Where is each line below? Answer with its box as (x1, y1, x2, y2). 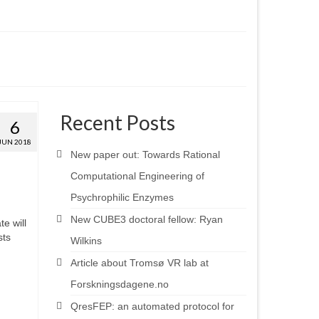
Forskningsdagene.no (70, 278, 169, 290)
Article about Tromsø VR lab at (70, 256, 209, 268)
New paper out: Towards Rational (70, 148, 220, 160)
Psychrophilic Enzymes (70, 191, 174, 203)
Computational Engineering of (70, 169, 204, 182)
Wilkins (70, 234, 102, 246)
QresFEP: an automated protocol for (70, 300, 234, 312)
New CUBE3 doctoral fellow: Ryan (70, 213, 223, 225)
